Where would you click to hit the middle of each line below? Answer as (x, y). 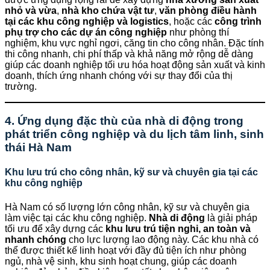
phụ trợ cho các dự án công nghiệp (86, 33)
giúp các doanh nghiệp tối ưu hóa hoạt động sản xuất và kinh (135, 65)
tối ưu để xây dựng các (55, 228)
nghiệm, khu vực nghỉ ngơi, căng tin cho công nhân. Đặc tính (134, 43)
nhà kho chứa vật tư (108, 11)
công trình (238, 22)
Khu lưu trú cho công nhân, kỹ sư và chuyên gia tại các (131, 172)
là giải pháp (231, 218)
